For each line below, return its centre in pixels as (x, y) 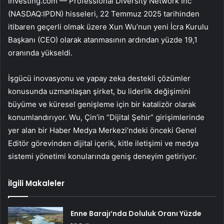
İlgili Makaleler (36, 183)
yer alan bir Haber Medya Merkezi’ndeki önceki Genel (102, 130)
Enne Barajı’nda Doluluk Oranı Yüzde (136, 214)
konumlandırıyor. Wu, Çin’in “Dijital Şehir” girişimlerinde (106, 117)
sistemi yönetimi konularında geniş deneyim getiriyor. (102, 156)
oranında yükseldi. (40, 53)
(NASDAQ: (25, 14)
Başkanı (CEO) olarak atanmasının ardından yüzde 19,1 (103, 40)
